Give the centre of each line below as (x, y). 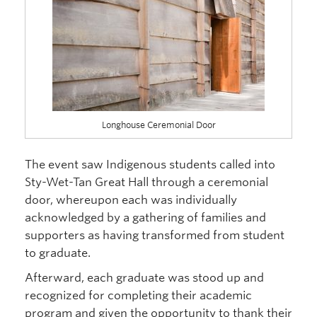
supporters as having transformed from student (155, 236)
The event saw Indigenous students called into (150, 165)
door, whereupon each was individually (131, 200)
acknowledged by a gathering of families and (145, 218)
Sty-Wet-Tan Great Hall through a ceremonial (146, 183)
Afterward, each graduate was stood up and (144, 278)
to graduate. (58, 253)
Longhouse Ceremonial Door (158, 125)
